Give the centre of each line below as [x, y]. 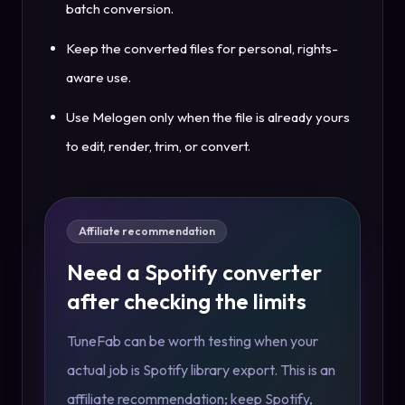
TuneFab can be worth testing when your [193, 341]
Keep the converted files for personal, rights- [202, 49]
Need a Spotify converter [194, 273]
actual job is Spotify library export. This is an [201, 370]
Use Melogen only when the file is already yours [208, 118]
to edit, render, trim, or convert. [158, 146]
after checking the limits [187, 301]
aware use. [99, 78]
